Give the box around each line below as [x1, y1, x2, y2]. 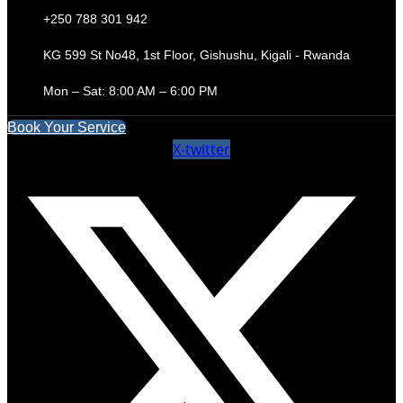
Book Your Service [7, 120, 126, 136]
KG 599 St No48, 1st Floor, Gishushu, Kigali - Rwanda [43, 48, 350, 63]
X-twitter [173, 139, 230, 160]
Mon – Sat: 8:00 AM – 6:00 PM [43, 84, 218, 99]
